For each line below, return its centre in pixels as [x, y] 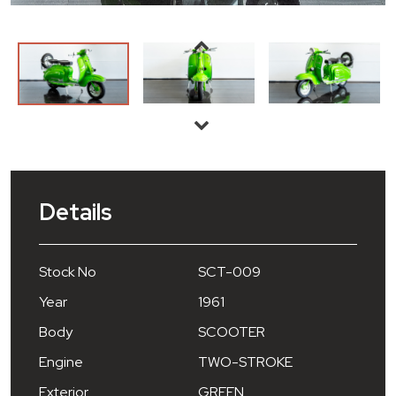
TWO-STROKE [245, 362]
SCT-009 [229, 272]
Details [76, 212]
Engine [61, 362]
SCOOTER [232, 332]
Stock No [68, 272]
